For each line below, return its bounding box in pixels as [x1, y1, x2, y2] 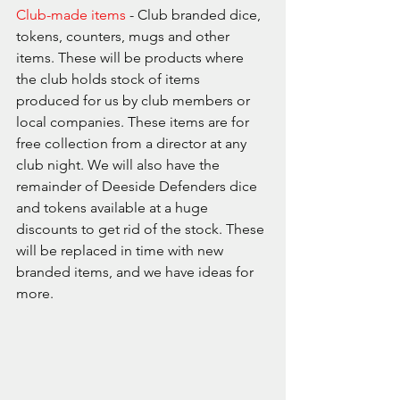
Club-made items [16, 6, 126, 24]
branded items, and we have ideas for [16, 263, 257, 281]
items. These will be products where [16, 49, 247, 67]
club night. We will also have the [16, 156, 223, 174]
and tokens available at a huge [16, 199, 212, 217]
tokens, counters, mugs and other [16, 28, 233, 46]
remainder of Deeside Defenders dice [16, 178, 261, 196]
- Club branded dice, [126, 6, 264, 24]
